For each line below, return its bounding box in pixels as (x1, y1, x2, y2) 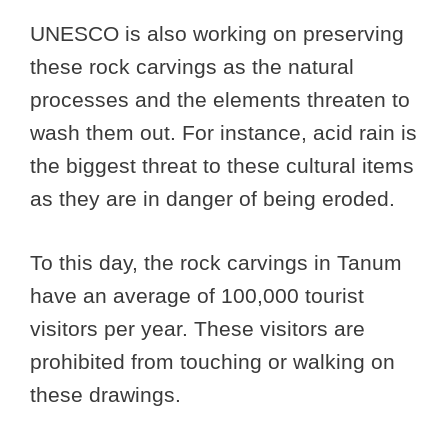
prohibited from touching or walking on (30, 350, 395, 374)
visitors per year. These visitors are (30, 317, 365, 341)
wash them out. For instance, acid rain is (30, 120, 417, 144)
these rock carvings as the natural (30, 54, 354, 78)
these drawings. (30, 383, 181, 407)
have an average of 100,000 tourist (30, 284, 364, 308)
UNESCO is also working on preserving (30, 21, 404, 45)
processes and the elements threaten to (30, 87, 410, 111)
